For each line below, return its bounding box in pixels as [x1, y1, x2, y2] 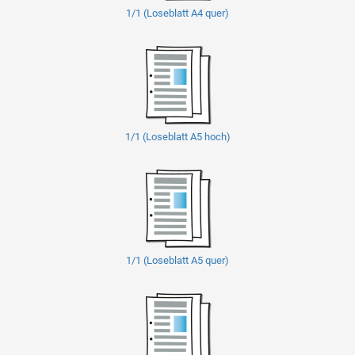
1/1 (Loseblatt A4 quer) [126, 6, 229, 19]
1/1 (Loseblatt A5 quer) [126, 254, 229, 266]
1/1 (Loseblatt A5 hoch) [124, 130, 231, 143]
